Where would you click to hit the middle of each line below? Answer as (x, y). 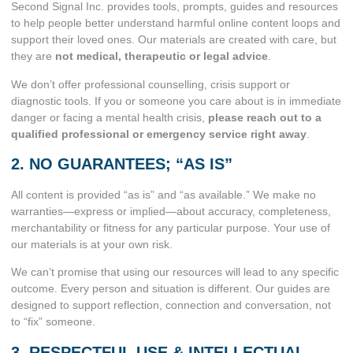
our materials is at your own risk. (92, 245)
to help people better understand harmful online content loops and (176, 23)
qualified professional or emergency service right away (159, 134)
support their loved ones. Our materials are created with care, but (174, 40)
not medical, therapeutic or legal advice (162, 56)
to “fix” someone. (53, 322)
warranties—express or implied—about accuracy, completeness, (171, 212)
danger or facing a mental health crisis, (110, 117)
